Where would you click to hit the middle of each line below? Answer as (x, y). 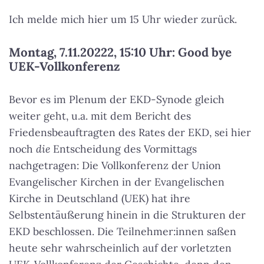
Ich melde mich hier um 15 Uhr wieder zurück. (123, 19)
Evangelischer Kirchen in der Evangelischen (117, 182)
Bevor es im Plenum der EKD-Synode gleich (117, 100)
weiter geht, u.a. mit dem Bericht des (100, 116)
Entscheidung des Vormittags (123, 149)
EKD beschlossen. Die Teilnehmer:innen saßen (123, 232)
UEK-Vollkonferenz (65, 67)
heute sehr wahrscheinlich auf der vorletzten (120, 248)
